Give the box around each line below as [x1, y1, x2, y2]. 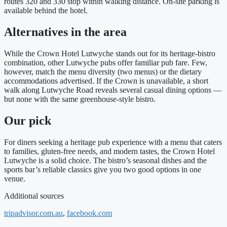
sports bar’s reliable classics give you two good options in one [4, 165, 201, 174]
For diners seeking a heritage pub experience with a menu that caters [4, 137, 222, 146]
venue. [4, 174, 25, 183]
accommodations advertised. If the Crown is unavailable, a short [4, 77, 208, 86]
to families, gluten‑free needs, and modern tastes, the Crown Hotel [4, 146, 215, 156]
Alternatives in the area [4, 25, 127, 39]
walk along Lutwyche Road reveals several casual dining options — [4, 86, 221, 95]
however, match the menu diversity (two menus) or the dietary [4, 67, 202, 77]
